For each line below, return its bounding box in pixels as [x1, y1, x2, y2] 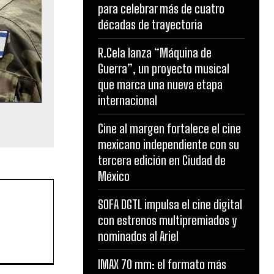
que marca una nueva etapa [98, 77, 223, 92]
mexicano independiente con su [98, 137, 239, 152]
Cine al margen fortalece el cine [98, 121, 241, 136]
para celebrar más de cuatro [98, 1, 224, 16]
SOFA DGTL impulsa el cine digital [98, 197, 242, 212]
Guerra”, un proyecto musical [98, 61, 229, 76]
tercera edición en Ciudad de [98, 153, 226, 168]
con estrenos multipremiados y [98, 213, 237, 228]
